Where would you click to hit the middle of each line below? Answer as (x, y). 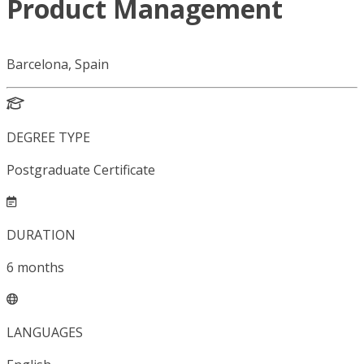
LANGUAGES (45, 333)
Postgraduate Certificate (81, 170)
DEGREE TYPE (48, 138)
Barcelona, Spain (58, 65)
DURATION (41, 235)
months (41, 268)
